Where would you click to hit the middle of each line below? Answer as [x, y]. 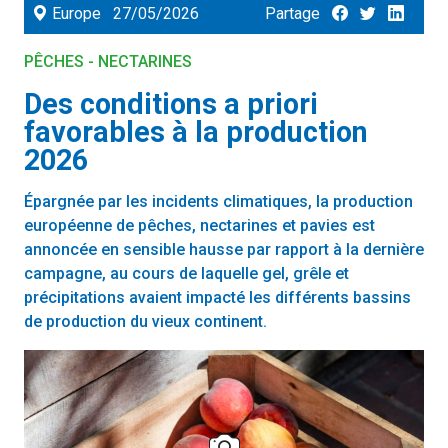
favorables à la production [196, 132]
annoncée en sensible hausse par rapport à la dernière [224, 250]
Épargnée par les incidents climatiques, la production [218, 202]
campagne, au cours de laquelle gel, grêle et [186, 274]
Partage [294, 14]
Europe [74, 14]
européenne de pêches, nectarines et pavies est [199, 226]
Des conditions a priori [171, 104]
